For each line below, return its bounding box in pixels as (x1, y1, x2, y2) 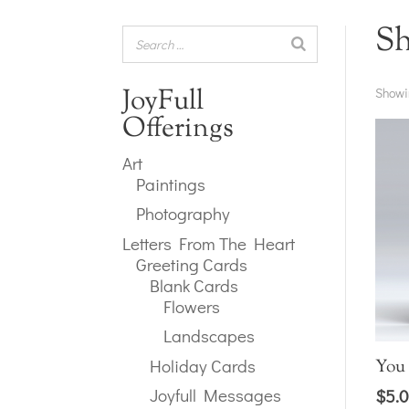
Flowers (163, 294, 221, 318)
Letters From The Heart (122, 231, 296, 255)
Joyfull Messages (150, 383, 282, 407)
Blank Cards (150, 273, 239, 297)
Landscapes (163, 324, 256, 348)
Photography (136, 202, 231, 225)
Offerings (122, 109, 235, 149)
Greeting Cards (136, 252, 248, 276)
